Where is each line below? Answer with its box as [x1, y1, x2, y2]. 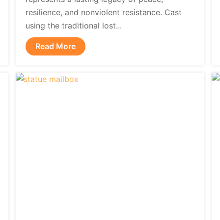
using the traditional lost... [26, 21, 122, 30]
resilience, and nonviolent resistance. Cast [26, 7, 182, 17]
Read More [35, 41, 76, 51]
